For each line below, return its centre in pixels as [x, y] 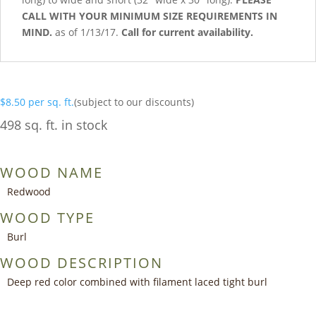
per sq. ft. [51, 102]
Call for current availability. [187, 32]
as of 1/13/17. [87, 32]
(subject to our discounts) [134, 102]
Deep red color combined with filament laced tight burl [137, 282]
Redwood [29, 192]
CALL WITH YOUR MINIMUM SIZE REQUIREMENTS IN [150, 16]
